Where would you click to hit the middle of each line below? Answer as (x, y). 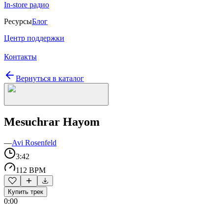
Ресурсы (18, 21)
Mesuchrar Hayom (52, 122)
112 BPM (31, 170)
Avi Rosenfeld (34, 142)
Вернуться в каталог (50, 78)
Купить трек (26, 192)
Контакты (20, 57)
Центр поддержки (34, 38)
